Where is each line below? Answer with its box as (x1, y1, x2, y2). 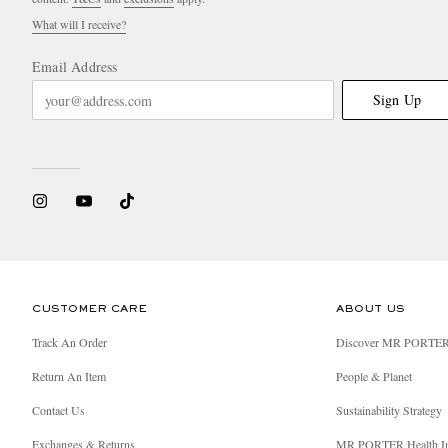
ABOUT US (336, 304, 405, 314)
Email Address (32, 57, 118, 76)
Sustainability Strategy (336, 402, 442, 418)
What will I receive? (32, 16, 126, 32)
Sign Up (372, 90, 422, 109)
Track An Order (32, 334, 107, 350)
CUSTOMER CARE (32, 304, 147, 314)
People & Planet (336, 368, 412, 384)
